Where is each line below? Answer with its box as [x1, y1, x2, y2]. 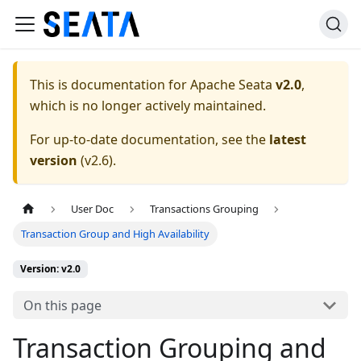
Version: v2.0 [20, 262, 81, 276]
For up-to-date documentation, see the [30, 131, 269, 148]
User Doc [71, 201, 114, 217]
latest [269, 131, 306, 148]
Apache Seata [190, 76, 272, 93]
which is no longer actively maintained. [30, 97, 266, 114]
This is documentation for [30, 76, 190, 93]
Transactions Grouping [149, 201, 259, 217]
